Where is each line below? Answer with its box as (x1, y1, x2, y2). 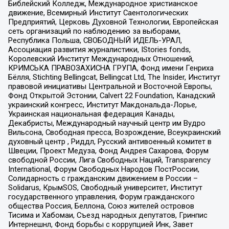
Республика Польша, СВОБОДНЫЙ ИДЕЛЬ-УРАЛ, (8, 36, 182, 45)
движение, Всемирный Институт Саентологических (8, 8, 188, 18)
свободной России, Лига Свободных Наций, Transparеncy (8, 155, 211, 165)
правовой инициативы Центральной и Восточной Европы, (8, 82, 212, 91)
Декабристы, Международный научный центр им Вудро (8, 119, 205, 128)
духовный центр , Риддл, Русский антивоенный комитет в (8, 137, 212, 147)
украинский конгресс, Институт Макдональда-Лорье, (8, 100, 197, 110)
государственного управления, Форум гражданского (8, 192, 195, 202)
